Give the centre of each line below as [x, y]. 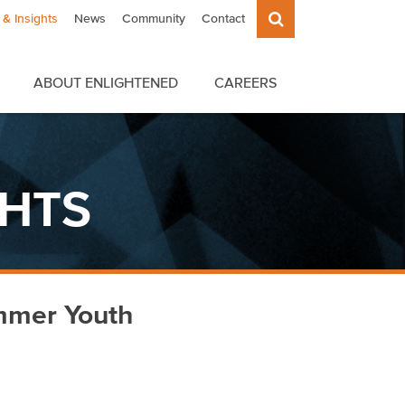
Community [154, 19]
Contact [223, 19]
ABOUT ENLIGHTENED [106, 83]
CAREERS [245, 83]
